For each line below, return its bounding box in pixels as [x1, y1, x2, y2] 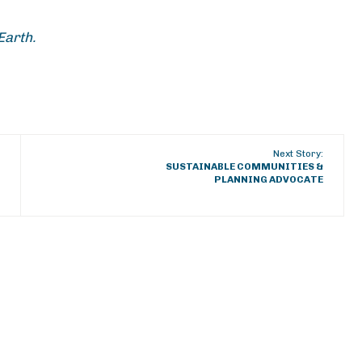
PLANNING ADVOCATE [214, 174, 324, 185]
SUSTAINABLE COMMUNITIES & [166, 161, 324, 172]
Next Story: [273, 148, 324, 159]
